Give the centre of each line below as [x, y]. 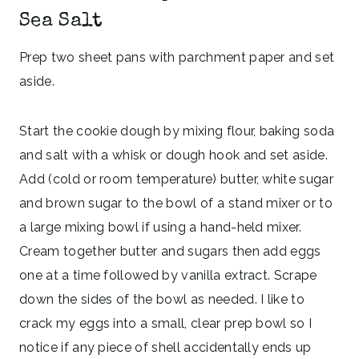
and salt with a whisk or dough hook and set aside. [174, 155]
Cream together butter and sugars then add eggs [170, 251]
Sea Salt [61, 21]
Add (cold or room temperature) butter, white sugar [177, 179]
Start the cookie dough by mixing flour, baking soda [177, 131]
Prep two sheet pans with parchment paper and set [177, 57]
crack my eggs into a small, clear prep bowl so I [166, 323]
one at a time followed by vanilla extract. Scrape [168, 275]
